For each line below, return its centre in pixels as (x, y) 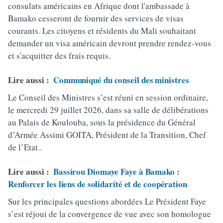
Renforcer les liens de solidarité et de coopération (98, 184)
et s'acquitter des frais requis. (59, 56)
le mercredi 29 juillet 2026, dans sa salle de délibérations (108, 110)
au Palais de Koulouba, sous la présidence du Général (102, 122)
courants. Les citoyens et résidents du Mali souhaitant (102, 31)
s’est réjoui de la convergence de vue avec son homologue (110, 214)
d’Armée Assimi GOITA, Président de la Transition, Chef (107, 135)
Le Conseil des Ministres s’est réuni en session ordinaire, (108, 97)
